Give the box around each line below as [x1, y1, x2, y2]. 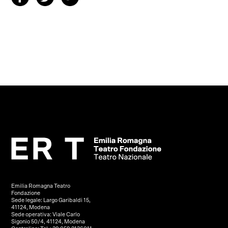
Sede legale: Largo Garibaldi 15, [11, 197, 91, 203]
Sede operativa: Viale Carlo [11, 212, 80, 217]
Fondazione [11, 190, 42, 196]
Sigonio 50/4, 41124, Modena [11, 219, 85, 224]
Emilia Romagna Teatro [11, 183, 71, 189]
